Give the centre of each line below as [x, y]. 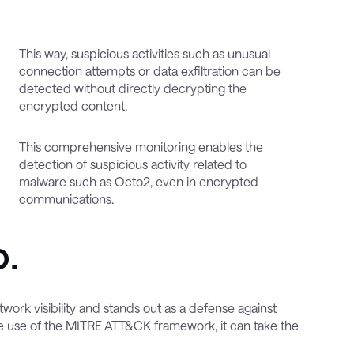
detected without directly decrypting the [132, 88]
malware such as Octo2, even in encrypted [138, 181]
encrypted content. [73, 105]
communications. [66, 198]
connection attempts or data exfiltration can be [149, 70]
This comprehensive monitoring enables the [141, 146]
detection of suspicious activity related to [132, 164]
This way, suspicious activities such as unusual [144, 53]
